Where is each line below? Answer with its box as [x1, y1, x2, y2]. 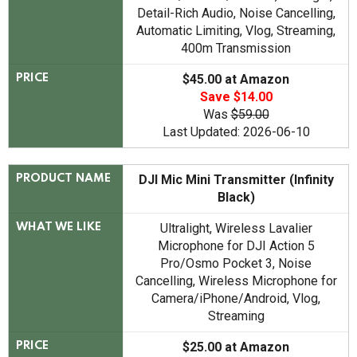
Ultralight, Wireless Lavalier [159, 221, 312, 237]
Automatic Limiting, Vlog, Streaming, [136, 23, 335, 39]
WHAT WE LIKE [16, 222, 102, 233]
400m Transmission [181, 41, 291, 57]
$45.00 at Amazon [182, 72, 289, 88]
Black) [217, 190, 255, 206]
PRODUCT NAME [16, 173, 112, 185]
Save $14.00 [199, 89, 273, 105]
